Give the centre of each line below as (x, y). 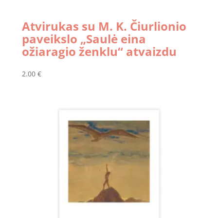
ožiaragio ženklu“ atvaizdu (99, 52)
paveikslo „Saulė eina (84, 39)
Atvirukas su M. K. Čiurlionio (104, 26)
